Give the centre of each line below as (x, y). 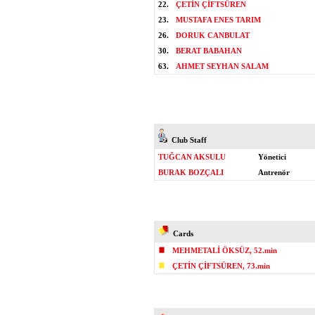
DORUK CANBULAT (213, 35)
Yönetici (272, 157)
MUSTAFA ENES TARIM (218, 20)
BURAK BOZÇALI (191, 172)
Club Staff (187, 140)
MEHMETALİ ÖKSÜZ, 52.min (225, 250)
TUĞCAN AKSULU (192, 157)
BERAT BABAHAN (209, 51)
